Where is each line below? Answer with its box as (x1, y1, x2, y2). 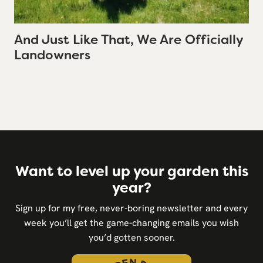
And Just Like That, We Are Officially (14, 31, 243, 48)
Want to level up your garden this (15, 162, 248, 181)
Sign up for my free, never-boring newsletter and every (15, 202, 248, 214)
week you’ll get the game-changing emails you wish (24, 217, 239, 229)
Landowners (14, 46, 90, 63)
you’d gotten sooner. (88, 231, 175, 244)
